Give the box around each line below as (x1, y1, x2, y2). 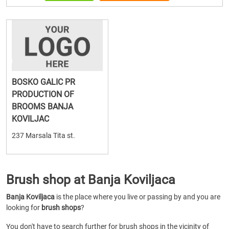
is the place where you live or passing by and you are (55, 193, 220, 201)
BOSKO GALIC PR (12, 77, 75, 87)
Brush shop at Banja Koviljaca (6, 172, 175, 187)
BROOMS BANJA (12, 102, 73, 111)
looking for (6, 203, 41, 212)
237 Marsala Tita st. (12, 131, 75, 140)
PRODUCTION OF (12, 89, 74, 99)
